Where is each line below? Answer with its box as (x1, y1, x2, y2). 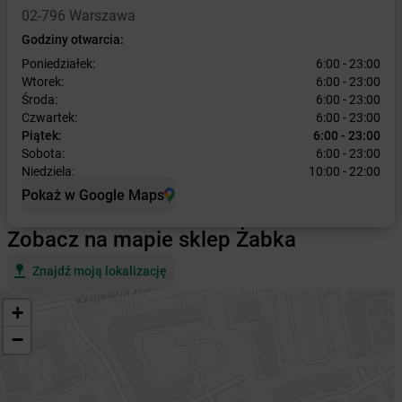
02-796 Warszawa (22, 7, 135, 24)
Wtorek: (22, 74, 64, 89)
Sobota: (22, 146, 65, 161)
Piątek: (22, 128, 62, 143)
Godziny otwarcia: (22, 32, 124, 47)
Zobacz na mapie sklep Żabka (7, 227, 296, 252)
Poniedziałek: (22, 57, 95, 71)
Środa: (22, 92, 57, 107)
